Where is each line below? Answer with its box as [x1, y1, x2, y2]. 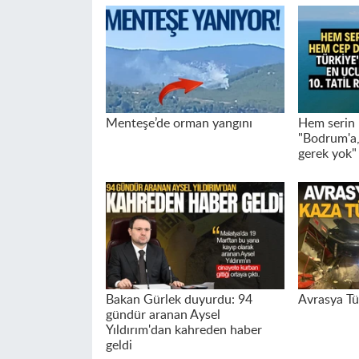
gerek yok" [297, 147, 357, 160]
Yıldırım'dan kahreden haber [105, 324, 262, 337]
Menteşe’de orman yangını [105, 116, 252, 130]
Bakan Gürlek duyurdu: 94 [105, 293, 252, 307]
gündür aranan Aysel [105, 309, 220, 322]
